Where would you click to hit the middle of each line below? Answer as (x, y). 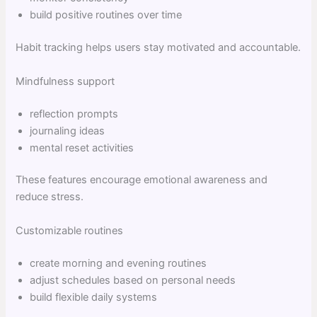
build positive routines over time (106, 15)
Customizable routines (70, 230)
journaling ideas (68, 131)
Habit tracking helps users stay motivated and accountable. (158, 48)
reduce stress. (50, 197)
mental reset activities (82, 148)
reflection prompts (74, 114)
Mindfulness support (65, 81)
